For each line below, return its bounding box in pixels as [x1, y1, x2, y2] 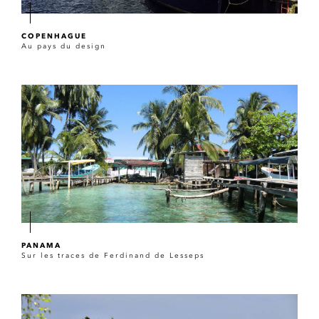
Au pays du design [21, 42, 106, 51]
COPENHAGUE [21, 31, 87, 41]
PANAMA [21, 241, 61, 251]
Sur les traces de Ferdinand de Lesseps [21, 251, 204, 261]
